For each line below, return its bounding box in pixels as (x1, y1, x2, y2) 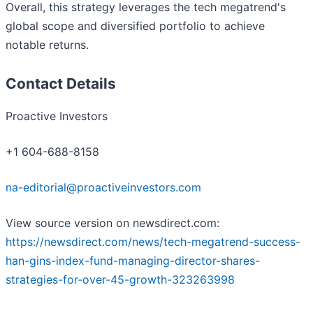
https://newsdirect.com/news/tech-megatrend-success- (6, 235, 300, 249)
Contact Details (6, 75, 116, 93)
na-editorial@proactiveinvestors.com (6, 180, 201, 195)
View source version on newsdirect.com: (6, 216, 219, 231)
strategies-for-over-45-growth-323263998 (6, 272, 235, 287)
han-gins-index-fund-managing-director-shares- (6, 254, 260, 268)
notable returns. (6, 38, 89, 52)
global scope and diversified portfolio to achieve (6, 19, 265, 34)
